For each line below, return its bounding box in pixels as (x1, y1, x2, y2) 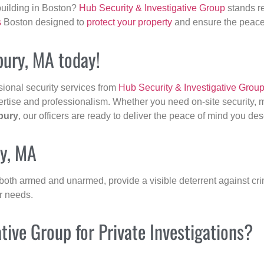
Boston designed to (1, 17, 87, 28)
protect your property (87, 17, 172, 28)
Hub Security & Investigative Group (79, 3, 225, 14)
